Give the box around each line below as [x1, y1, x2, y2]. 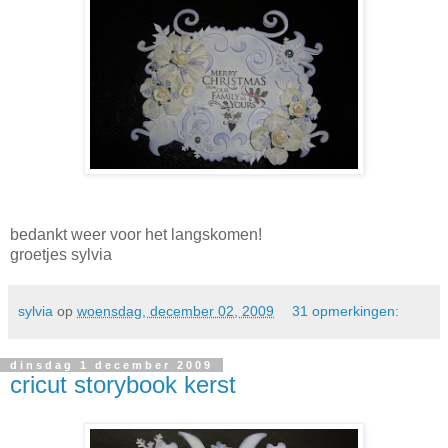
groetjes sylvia [10, 245, 112, 263]
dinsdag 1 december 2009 [10, 358, 213, 371]
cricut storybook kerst [10, 370, 236, 398]
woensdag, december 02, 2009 [77, 302, 274, 319]
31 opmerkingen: [292, 302, 400, 319]
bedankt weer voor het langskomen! [10, 225, 262, 243]
